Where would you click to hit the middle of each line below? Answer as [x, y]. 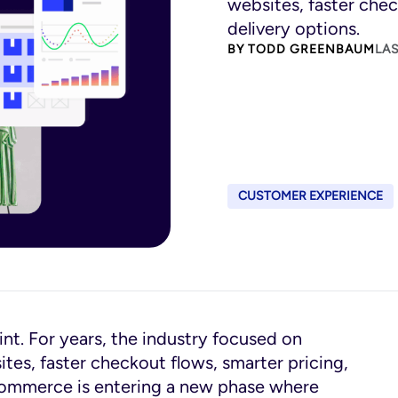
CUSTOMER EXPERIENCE [310, 195]
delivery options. [294, 28]
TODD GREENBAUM [311, 49]
